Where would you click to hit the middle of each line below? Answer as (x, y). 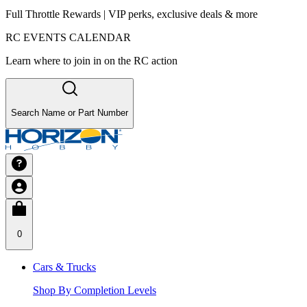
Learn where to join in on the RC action (91, 60)
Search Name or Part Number (70, 112)
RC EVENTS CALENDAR (68, 37)
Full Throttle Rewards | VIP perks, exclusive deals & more (132, 14)
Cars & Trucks (64, 267)
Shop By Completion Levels (95, 290)
